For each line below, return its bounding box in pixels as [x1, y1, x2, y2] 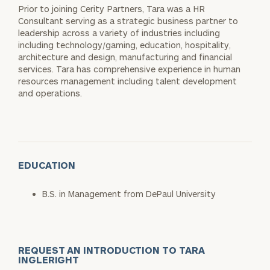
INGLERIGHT [18, 254, 80, 265]
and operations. [18, 88, 82, 98]
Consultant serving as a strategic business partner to [18, 16, 238, 26]
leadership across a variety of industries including [18, 28, 220, 38]
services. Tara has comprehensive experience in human [18, 64, 240, 74]
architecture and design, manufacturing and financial [18, 52, 232, 62]
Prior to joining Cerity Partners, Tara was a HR [18, 4, 205, 14]
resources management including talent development [18, 76, 237, 86]
